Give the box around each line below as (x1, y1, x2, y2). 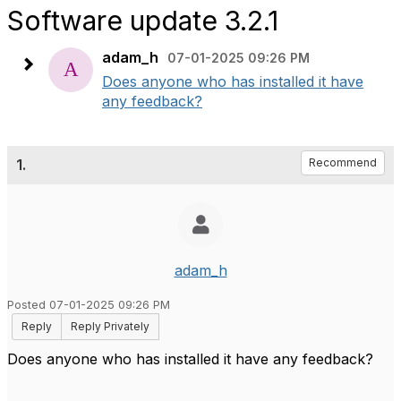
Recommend (309, 156, 377, 169)
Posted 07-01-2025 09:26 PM (7, 298, 170, 311)
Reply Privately (71, 320, 149, 333)
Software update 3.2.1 (7, 4, 278, 37)
